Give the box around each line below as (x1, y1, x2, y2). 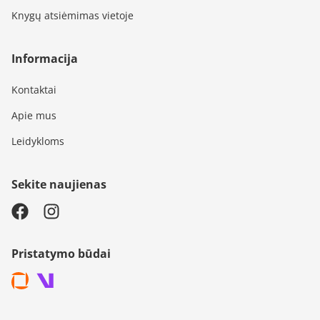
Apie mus (11, 109, 56, 123)
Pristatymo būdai (11, 246, 111, 262)
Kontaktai (11, 83, 56, 97)
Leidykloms (11, 134, 64, 149)
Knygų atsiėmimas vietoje (11, 9, 134, 23)
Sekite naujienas (11, 176, 106, 193)
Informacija (11, 51, 78, 67)
